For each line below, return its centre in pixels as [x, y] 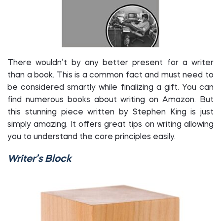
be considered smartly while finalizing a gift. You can [110, 88]
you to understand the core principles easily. [92, 137]
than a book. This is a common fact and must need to [110, 75]
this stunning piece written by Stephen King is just [110, 112]
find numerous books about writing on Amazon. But [110, 100]
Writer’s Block [39, 159]
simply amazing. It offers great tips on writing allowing [110, 125]
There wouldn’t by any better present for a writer [110, 63]
